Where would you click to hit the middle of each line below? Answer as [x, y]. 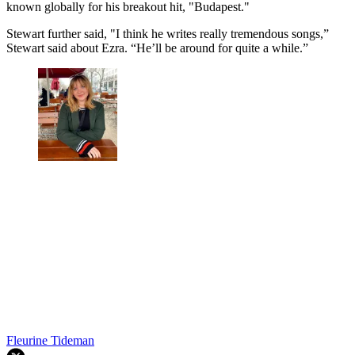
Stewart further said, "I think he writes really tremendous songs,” [168, 33]
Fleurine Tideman [50, 340]
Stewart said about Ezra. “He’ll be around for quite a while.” [157, 48]
